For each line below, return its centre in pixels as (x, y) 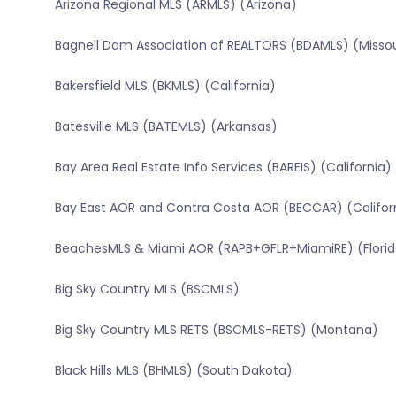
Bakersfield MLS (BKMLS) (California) (165, 86)
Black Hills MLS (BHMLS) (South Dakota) (173, 371)
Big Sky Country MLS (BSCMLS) (147, 289)
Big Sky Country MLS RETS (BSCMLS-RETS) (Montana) (216, 330)
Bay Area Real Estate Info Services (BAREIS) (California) (223, 168)
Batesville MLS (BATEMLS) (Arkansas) (166, 127)
